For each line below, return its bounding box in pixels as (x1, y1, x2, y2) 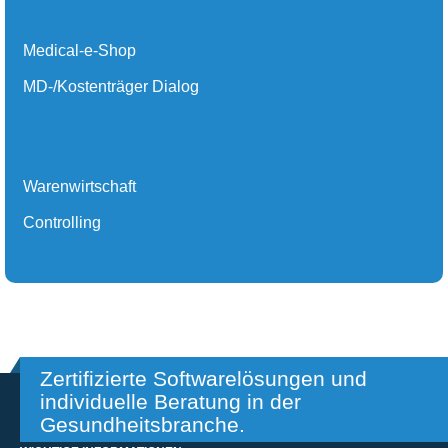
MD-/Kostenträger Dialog (23, 78, 199, 96)
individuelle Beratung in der (40, 390, 301, 414)
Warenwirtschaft (23, 178, 136, 196)
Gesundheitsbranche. (40, 413, 245, 437)
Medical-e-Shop (23, 42, 136, 60)
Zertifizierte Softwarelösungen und (40, 367, 367, 391)
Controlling (23, 214, 101, 232)
